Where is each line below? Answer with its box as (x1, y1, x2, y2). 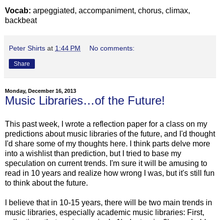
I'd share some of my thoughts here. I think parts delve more (5, 139, 210, 148)
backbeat (5, 16, 37, 25)
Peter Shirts (9, 44, 45, 53)
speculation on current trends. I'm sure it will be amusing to (5, 159, 207, 167)
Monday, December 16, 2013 (5, 88, 76, 94)
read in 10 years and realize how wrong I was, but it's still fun (5, 168, 215, 177)
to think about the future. (5, 178, 88, 187)
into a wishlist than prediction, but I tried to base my (5, 149, 181, 158)
